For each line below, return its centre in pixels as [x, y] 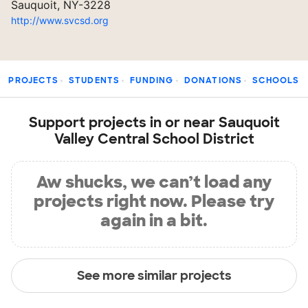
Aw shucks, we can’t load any [154, 182]
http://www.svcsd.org [60, 20]
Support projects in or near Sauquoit [154, 122]
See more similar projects [154, 275]
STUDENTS [94, 80]
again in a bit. [154, 220]
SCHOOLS [276, 80]
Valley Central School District [154, 139]
